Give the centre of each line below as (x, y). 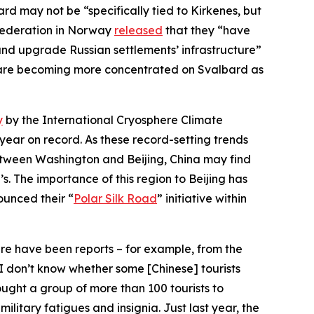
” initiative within (202, 198)
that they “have (206, 30)
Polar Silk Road (115, 198)
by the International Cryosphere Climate (113, 120)
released (138, 30)
